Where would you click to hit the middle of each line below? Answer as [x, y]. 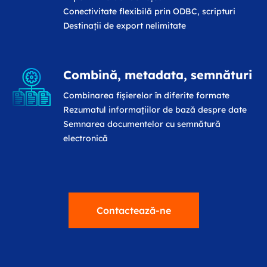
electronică [86, 139]
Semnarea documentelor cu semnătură [142, 124]
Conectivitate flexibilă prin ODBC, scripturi [149, 11]
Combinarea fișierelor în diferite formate [146, 96]
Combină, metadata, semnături [157, 75]
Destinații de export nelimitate [125, 25]
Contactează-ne [133, 210]
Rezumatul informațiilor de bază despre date [155, 110]
